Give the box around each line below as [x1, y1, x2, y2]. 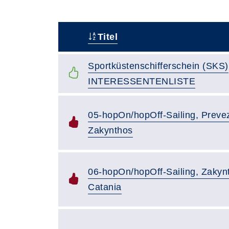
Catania [88, 181, 122, 192]
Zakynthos [88, 125, 133, 135]
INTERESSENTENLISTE [88, 76, 195, 86]
